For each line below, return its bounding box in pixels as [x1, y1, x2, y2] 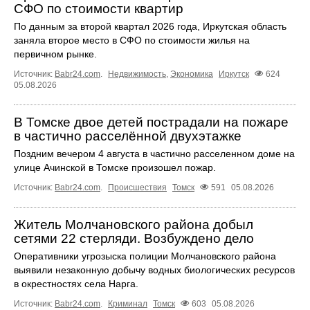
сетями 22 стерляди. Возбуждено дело [14, 231, 254, 246]
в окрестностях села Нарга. [14, 278, 138, 290]
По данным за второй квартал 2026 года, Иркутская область [14, 21, 286, 32]
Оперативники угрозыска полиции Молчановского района [14, 250, 276, 262]
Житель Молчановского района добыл [14, 217, 253, 232]
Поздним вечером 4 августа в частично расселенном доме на [14, 148, 295, 160]
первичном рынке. [14, 48, 97, 60]
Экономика [170, 69, 213, 80]
